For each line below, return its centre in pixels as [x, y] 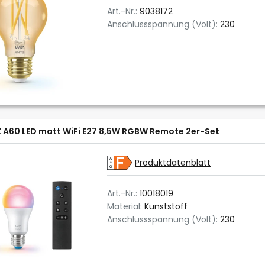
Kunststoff [166, 206]
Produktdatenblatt [173, 163]
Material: [126, 206]
